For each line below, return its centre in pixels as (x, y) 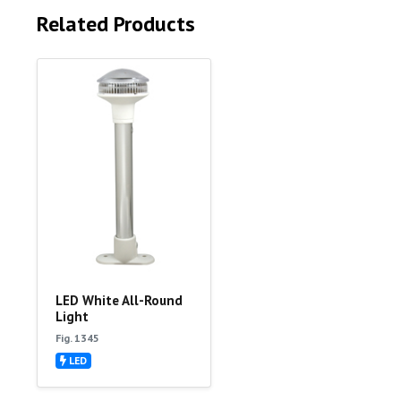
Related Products (115, 24)
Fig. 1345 (77, 338)
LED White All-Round (119, 301)
